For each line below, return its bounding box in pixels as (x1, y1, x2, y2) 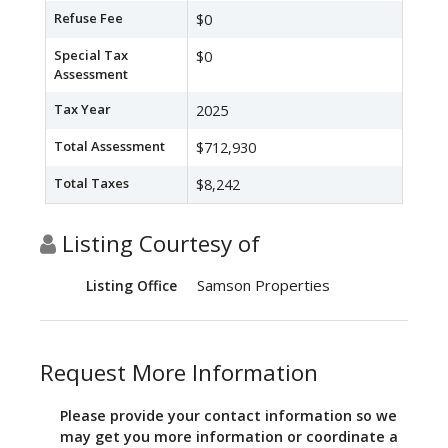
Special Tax (54, 46, 128, 65)
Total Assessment (54, 137, 165, 156)
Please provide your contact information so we (60, 406, 397, 426)
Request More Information (40, 357, 318, 389)
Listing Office (86, 276, 177, 296)
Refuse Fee (54, 9, 123, 28)
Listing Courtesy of (56, 228, 260, 260)
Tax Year (54, 100, 111, 119)
